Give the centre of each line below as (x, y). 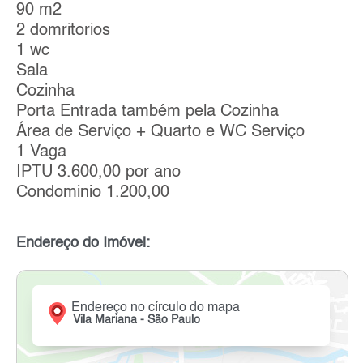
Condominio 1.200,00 (93, 192)
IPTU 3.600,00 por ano (98, 172)
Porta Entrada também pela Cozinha (147, 111)
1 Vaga (41, 152)
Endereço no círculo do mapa (156, 307)
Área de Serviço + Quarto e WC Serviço (160, 132)
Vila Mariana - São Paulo (137, 320)
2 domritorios (63, 30)
